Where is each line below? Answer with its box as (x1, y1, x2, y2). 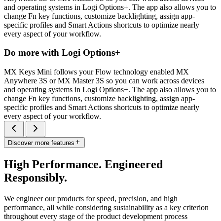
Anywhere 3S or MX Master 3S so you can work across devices (4, 76, 204, 85)
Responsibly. (4, 171, 67, 184)
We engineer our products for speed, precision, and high (4, 194, 178, 203)
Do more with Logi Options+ (4, 47, 120, 58)
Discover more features (8, 139, 74, 147)
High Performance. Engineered (4, 158, 163, 171)
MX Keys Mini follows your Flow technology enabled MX (4, 68, 189, 76)
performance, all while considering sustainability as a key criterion (4, 203, 209, 212)
